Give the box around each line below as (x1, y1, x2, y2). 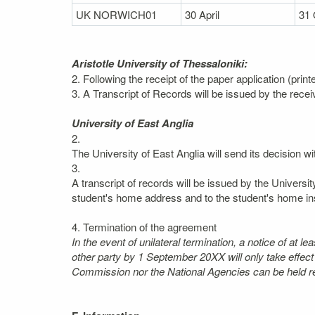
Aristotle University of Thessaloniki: (72, 56, 247, 71)
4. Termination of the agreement (72, 219, 217, 234)
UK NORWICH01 (76, 7, 157, 22)
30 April (185, 7, 219, 22)
